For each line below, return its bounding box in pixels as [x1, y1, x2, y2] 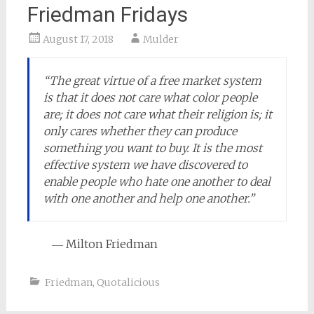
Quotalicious [96, 275, 160, 289]
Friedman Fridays [27, 1, 188, 27]
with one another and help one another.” [43, 191, 254, 205]
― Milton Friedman [51, 236, 158, 251]
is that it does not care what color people [43, 90, 257, 104]
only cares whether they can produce [43, 123, 237, 138]
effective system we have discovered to [43, 157, 247, 172]
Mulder [142, 32, 179, 46]
